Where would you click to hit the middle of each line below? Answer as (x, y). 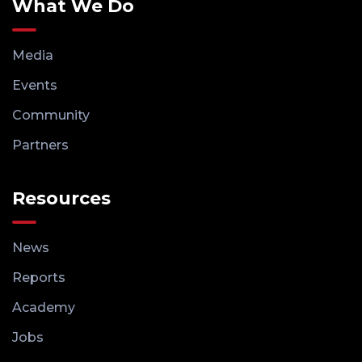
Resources (61, 198)
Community (51, 115)
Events (35, 85)
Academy (44, 307)
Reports (39, 277)
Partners (40, 145)
